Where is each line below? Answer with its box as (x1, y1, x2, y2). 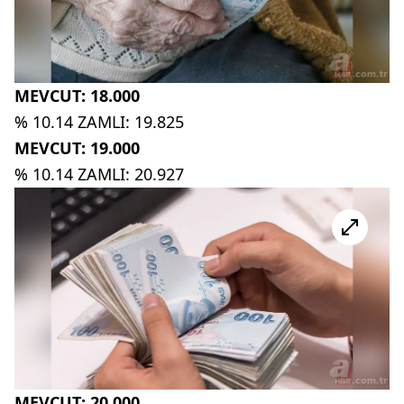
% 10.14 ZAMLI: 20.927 (14, 163, 184, 186)
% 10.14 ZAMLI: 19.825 (14, 111, 184, 133)
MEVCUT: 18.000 (14, 85, 140, 107)
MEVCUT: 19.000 (14, 137, 140, 160)
